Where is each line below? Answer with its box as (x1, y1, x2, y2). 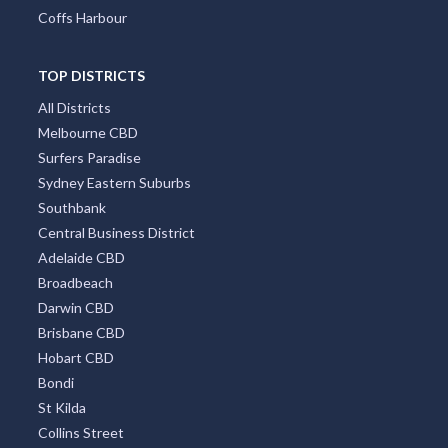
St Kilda (37, 399, 86, 416)
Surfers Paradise (37, 149, 141, 166)
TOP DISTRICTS (37, 67, 145, 84)
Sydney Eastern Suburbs (37, 174, 191, 191)
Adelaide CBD (37, 249, 125, 266)
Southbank (37, 199, 106, 216)
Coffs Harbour (37, 9, 127, 26)
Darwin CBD (37, 299, 114, 316)
